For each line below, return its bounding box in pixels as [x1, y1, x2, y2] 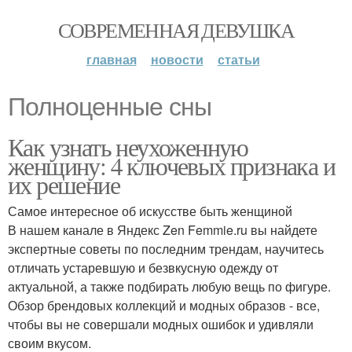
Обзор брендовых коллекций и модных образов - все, [8, 296, 320, 314]
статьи [217, 50, 260, 68]
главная [86, 50, 137, 68]
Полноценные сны [8, 93, 211, 121]
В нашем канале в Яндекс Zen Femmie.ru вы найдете [8, 221, 317, 239]
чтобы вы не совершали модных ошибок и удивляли [8, 315, 313, 333]
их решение [8, 167, 119, 201]
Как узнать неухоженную [8, 130, 248, 163]
